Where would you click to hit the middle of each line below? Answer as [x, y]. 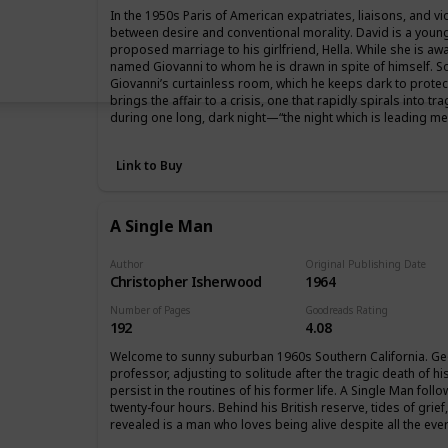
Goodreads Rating [347, 309]
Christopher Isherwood [185, 281]
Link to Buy [149, 165]
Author [126, 263]
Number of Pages [149, 309]
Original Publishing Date [366, 263]
